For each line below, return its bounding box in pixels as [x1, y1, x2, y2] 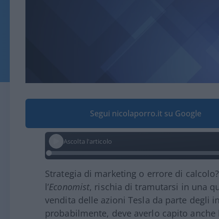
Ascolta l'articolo [64, 136, 112, 146]
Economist [49, 181, 90, 193]
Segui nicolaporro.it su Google [90, 108, 202, 119]
